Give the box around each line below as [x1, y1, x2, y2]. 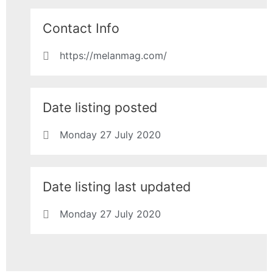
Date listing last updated [43, 179, 191, 195]
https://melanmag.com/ [59, 49, 167, 62]
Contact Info [43, 20, 119, 37]
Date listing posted [43, 99, 157, 116]
